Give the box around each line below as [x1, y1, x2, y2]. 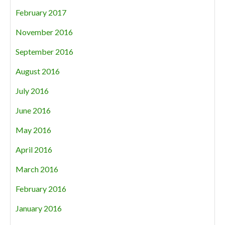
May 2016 [16, 125, 51, 135]
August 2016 [16, 66, 60, 76]
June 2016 [16, 105, 51, 115]
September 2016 [16, 47, 73, 56]
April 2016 [16, 145, 52, 154]
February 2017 [16, 8, 66, 17]
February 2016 [16, 184, 66, 193]
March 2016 [16, 164, 58, 174]
